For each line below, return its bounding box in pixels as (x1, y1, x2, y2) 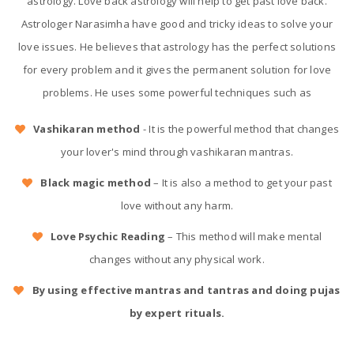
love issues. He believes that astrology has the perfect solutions (17, 40, 336, 54)
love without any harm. (120, 198, 234, 213)
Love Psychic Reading (51, 229, 165, 243)
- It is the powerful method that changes (140, 122, 339, 136)
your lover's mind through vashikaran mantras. (61, 145, 293, 159)
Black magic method (40, 175, 151, 190)
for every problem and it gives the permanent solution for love (22, 62, 332, 77)
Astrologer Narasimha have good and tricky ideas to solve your (21, 17, 333, 31)
